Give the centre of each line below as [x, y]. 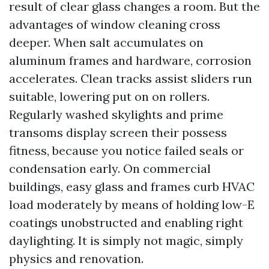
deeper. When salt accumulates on [106, 42]
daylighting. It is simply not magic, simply [126, 240]
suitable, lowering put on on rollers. [109, 96]
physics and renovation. [76, 258]
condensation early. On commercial [110, 168]
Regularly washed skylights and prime [116, 114]
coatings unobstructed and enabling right [126, 222]
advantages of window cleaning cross [115, 24]
